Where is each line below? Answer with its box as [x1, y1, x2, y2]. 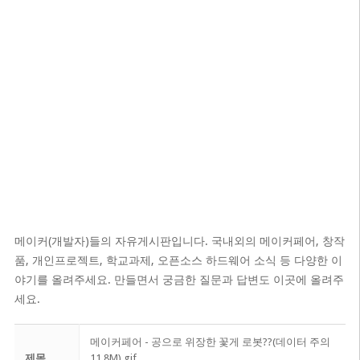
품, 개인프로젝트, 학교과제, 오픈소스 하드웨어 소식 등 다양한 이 [14, 254, 342, 267]
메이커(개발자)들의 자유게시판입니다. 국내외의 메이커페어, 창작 [14, 235, 345, 247]
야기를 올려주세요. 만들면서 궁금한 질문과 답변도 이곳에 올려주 [14, 273, 344, 286]
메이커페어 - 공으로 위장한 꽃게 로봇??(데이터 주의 [89, 336, 330, 348]
